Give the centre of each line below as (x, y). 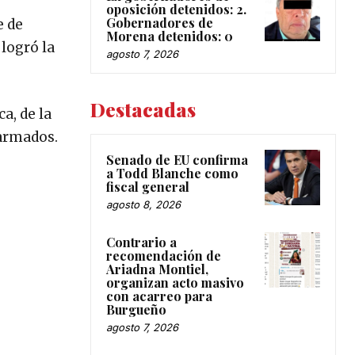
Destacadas (143, 110)
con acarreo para (159, 296)
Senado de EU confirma (177, 160)
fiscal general (148, 187)
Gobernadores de (160, 23)
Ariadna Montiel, (157, 269)
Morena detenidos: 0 (170, 36)
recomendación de (164, 256)
